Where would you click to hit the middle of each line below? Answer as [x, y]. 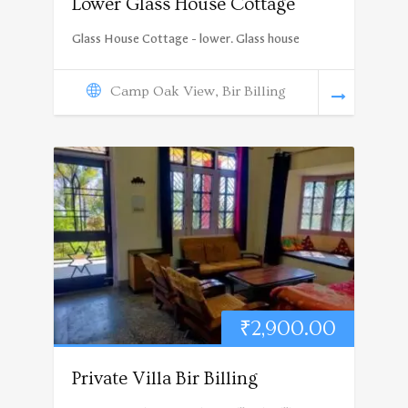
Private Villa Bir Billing [165, 378]
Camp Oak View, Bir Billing [198, 91]
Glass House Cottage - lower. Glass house [186, 38]
